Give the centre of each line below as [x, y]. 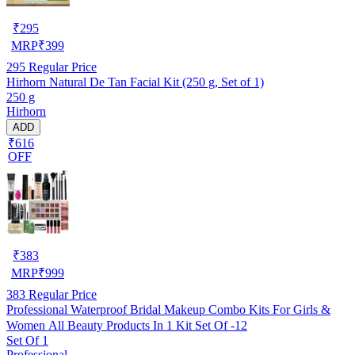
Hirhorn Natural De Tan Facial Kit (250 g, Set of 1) [135, 82]
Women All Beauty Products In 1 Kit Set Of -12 [127, 325]
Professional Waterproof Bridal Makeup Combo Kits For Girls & [168, 309]
